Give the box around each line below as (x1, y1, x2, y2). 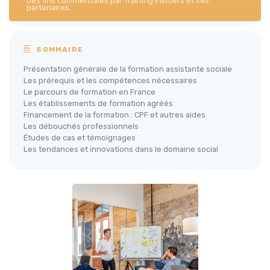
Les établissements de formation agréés (24, 99, 173, 108)
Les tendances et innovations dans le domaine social (24, 145, 218, 154)
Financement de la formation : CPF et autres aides (24, 110, 206, 119)
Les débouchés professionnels (24, 122, 139, 131)
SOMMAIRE (34, 45, 84, 54)
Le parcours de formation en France (24, 87, 155, 96)
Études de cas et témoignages (24, 133, 136, 142)
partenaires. (27, 3, 71, 12)
